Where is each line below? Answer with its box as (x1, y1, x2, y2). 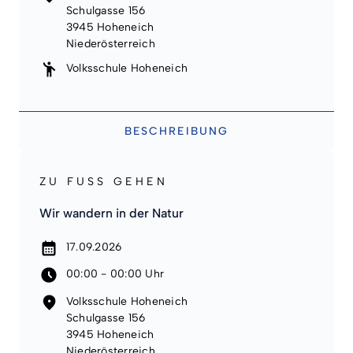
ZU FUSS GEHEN (39, 175, 169, 189)
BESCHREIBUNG (124, 124, 229, 138)
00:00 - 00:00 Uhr (66, 267, 165, 281)
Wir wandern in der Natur (39, 205, 184, 221)
